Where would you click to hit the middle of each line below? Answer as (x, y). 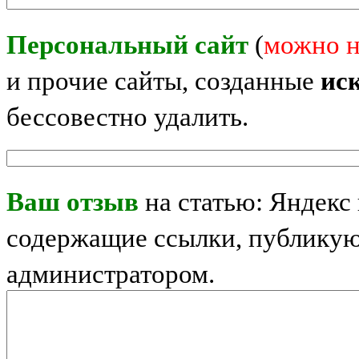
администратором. (111, 274)
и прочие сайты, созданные (163, 81)
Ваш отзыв (73, 202)
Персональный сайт (127, 45)
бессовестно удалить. (127, 117)
